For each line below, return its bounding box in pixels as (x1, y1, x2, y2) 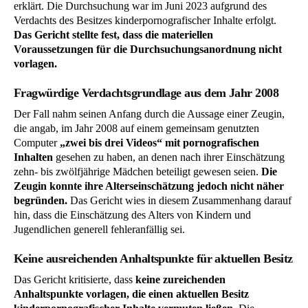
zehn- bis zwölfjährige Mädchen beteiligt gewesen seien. (14, 165, 261, 177)
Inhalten (14, 151, 53, 163)
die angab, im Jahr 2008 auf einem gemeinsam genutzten (14, 122, 259, 134)
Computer (14, 136, 60, 148)
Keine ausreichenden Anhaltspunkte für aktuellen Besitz (14, 251, 293, 265)
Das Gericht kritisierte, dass (14, 273, 135, 285)
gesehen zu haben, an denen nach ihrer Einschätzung (53, 151, 285, 163)
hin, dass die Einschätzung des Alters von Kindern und (14, 208, 251, 221)
